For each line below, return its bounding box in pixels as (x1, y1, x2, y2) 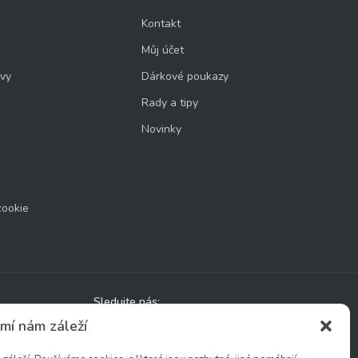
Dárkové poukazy (141, 69, 229, 84)
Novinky (141, 121, 181, 137)
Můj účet (141, 42, 184, 58)
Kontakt (141, 16, 181, 31)
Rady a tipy (141, 95, 198, 110)
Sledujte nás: (93, 294, 160, 309)
